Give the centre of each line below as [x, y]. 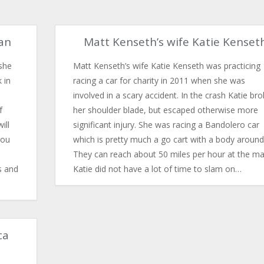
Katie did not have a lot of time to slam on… [157, 169]
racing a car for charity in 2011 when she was [159, 80]
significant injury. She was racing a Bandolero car [166, 125]
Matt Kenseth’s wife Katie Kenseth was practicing [166, 66]
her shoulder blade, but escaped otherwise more [165, 110]
